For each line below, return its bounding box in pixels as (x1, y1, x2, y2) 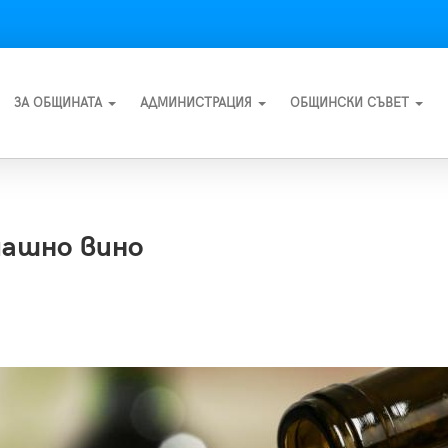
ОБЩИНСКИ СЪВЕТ (290, 95, 413, 111)
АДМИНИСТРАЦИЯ (140, 95, 256, 111)
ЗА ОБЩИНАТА (14, 95, 106, 111)
